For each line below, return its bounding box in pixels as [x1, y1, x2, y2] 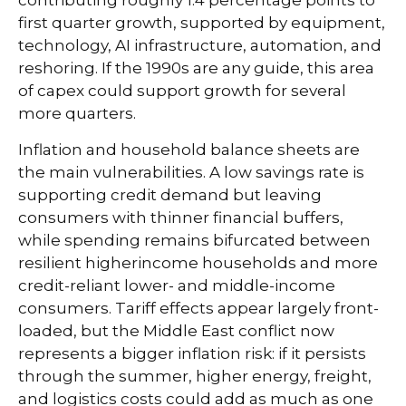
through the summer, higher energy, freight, [18, 366, 372, 385]
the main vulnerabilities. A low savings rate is [18, 162, 364, 181]
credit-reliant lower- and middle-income [18, 275, 335, 295]
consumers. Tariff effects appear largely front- [18, 298, 379, 317]
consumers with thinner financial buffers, [18, 208, 343, 227]
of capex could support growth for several [18, 81, 346, 100]
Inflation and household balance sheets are [18, 140, 360, 159]
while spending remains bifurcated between [18, 230, 371, 249]
